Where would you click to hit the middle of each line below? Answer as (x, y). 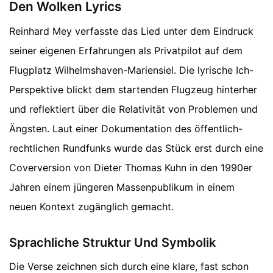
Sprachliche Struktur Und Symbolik (112, 242)
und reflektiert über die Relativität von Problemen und (133, 109)
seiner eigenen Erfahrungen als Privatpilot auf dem (126, 50)
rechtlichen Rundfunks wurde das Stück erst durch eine (136, 148)
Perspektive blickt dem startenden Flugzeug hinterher (133, 89)
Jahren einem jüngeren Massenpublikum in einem (122, 187)
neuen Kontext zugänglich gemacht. (91, 206)
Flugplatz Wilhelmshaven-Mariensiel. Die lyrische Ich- (131, 70)
